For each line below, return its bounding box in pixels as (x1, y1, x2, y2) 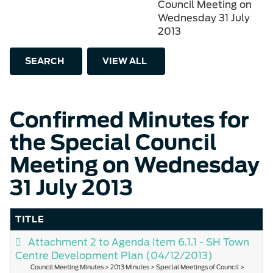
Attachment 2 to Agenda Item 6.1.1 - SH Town (28, 236, 250, 248)
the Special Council (10, 130, 217, 155)
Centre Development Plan (15, 250, 146, 261)
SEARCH (25, 56, 64, 66)
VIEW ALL (102, 56, 147, 66)
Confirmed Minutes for (10, 107, 249, 132)
